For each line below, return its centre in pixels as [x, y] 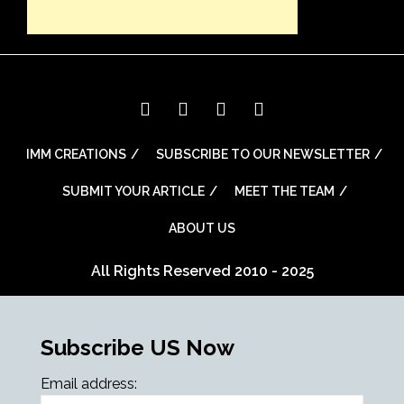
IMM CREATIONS [76, 155]
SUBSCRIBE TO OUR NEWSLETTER [263, 155]
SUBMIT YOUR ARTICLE [133, 192]
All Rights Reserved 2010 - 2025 [202, 271]
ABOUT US [202, 229]
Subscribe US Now [138, 348]
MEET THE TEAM [284, 192]
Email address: [89, 384]
